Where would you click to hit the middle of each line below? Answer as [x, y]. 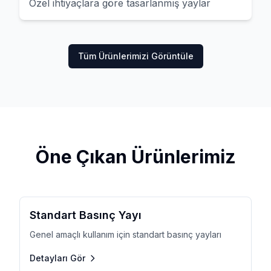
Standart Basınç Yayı [86, 215]
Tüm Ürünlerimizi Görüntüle [135, 56]
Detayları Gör [57, 258]
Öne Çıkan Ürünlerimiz [135, 157]
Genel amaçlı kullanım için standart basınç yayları [126, 234]
